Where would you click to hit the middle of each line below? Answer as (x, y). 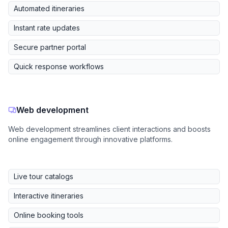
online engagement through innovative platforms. (90, 139)
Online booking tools (49, 215)
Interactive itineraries (49, 196)
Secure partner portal (50, 47)
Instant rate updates (47, 28)
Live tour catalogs (44, 177)
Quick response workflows (59, 67)
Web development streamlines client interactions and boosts (109, 129)
